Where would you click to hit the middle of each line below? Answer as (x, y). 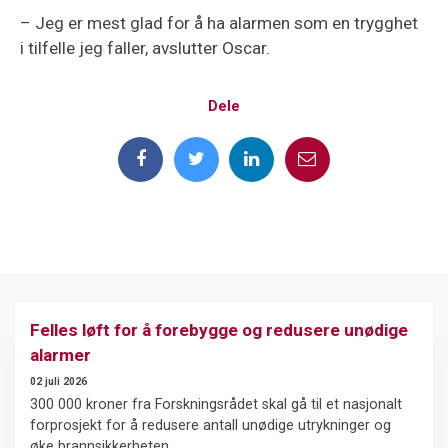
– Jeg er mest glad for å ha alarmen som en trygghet (219, 23)
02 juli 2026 (58, 381)
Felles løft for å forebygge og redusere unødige (219, 330)
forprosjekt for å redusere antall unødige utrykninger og (210, 425)
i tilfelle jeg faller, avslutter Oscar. (145, 48)
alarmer (60, 355)
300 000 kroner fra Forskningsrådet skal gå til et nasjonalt (216, 404)
